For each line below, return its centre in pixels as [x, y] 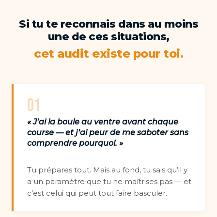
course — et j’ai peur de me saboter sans [108, 132]
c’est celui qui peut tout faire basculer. [97, 193]
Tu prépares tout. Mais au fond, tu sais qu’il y [107, 170]
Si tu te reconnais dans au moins [108, 24]
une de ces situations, [108, 37]
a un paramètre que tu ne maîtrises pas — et [109, 181]
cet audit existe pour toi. [108, 54]
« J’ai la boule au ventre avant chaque [103, 122]
